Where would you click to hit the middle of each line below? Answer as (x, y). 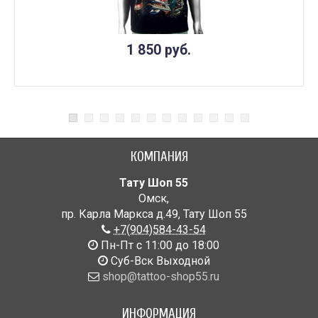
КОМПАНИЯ (159, 157)
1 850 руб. (158, 50)
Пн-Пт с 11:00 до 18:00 (159, 246)
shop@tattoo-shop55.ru (161, 277)
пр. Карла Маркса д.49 (119, 214)
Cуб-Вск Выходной (159, 261)
